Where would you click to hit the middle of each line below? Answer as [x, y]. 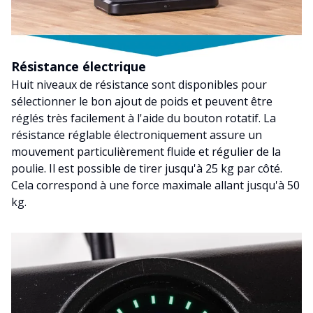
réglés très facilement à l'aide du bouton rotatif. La [144, 118]
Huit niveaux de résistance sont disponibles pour [139, 85]
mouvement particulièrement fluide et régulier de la [146, 152]
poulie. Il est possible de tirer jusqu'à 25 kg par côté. [147, 169]
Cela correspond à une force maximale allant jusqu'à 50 [155, 185]
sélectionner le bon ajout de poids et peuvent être [142, 102]
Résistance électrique [79, 67]
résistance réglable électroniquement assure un [137, 135]
